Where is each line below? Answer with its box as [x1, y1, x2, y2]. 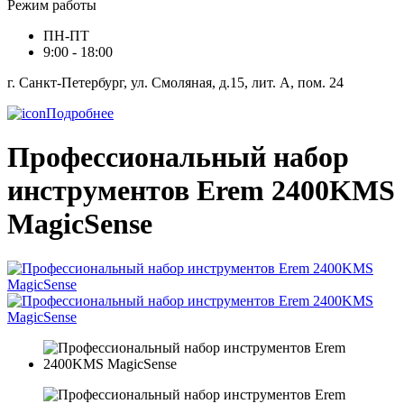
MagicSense [7, 207, 152, 241]
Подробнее [46, 106, 114, 121]
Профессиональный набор [7, 141, 349, 174]
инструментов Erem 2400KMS [7, 174, 395, 207]
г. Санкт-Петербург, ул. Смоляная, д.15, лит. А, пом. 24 [7, 75, 344, 90]
